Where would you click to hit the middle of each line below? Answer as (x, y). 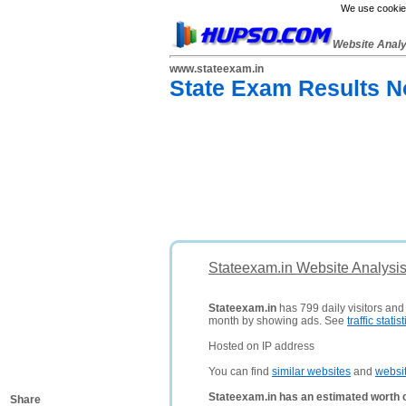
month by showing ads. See (278, 321)
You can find (240, 372)
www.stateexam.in (217, 69)
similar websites (311, 372)
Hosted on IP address (261, 346)
